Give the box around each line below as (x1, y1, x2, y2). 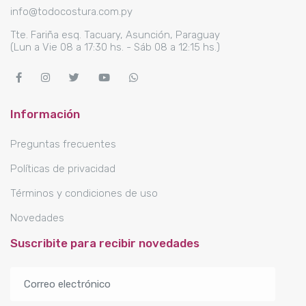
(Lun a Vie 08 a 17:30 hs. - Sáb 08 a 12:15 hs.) (10, 40, 220, 53)
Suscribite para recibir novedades (10, 236, 199, 250)
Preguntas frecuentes (10, 137, 116, 150)
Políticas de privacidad (10, 162, 115, 175)
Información (10, 107, 80, 121)
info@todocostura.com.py (10, 5, 133, 18)
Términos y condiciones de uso (10, 186, 158, 199)
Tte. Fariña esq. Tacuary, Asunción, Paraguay (10, 28, 220, 41)
